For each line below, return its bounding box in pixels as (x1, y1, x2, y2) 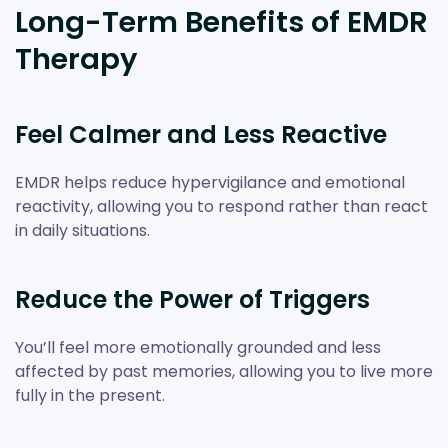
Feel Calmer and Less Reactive (15, 117, 387, 151)
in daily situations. (15, 218, 150, 242)
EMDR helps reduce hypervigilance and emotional (15, 170, 405, 194)
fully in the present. (15, 383, 165, 407)
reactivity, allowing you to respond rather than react (15, 194, 428, 218)
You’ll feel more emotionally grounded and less (15, 335, 381, 359)
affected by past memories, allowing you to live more (15, 359, 433, 383)
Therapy (15, 38, 137, 79)
